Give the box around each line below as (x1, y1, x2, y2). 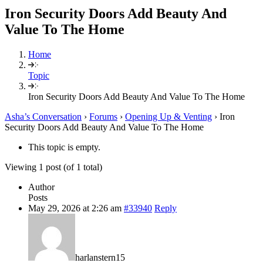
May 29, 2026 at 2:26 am (28, 203, 122, 213)
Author (28, 181, 55, 192)
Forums (89, 111, 117, 122)
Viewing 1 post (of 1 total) (5, 161, 102, 172)
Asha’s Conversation (5, 111, 82, 122)
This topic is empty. (28, 141, 100, 152)
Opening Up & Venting (125, 111, 212, 122)
